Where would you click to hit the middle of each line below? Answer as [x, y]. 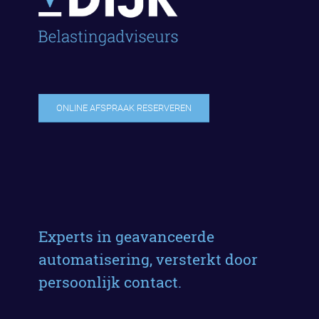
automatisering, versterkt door [148, 259]
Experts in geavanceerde [126, 236]
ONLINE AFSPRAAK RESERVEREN [124, 108]
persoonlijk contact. [110, 282]
